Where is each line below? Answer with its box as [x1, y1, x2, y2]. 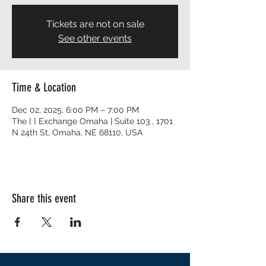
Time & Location [12, 80, 76, 94]
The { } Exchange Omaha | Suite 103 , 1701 [12, 116, 173, 126]
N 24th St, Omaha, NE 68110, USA [12, 128, 142, 137]
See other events [58, 33, 132, 44]
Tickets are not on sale [46, 18, 144, 30]
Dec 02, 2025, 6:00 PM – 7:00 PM [12, 105, 139, 115]
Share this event [12, 191, 76, 205]
